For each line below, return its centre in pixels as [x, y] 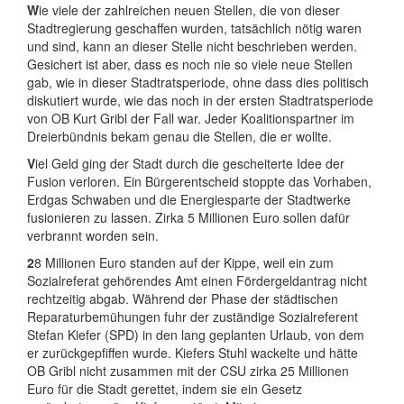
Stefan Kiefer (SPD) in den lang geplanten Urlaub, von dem [196, 335]
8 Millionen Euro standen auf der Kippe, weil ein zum [184, 262]
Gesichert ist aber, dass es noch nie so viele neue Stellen [190, 64]
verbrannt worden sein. [93, 235]
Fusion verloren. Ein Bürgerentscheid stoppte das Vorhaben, [199, 181]
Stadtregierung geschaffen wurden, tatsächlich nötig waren [194, 28]
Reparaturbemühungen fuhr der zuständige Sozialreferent [193, 317]
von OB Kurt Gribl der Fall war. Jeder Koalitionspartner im [191, 118]
